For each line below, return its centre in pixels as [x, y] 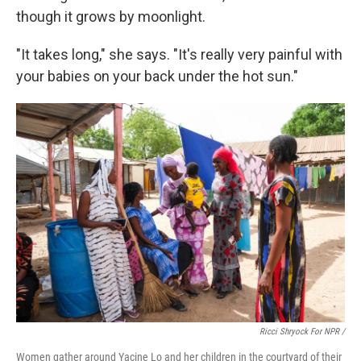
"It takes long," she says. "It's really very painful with [179, 54]
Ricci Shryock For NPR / [302, 332]
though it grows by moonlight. [111, 17]
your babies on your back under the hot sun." [157, 76]
